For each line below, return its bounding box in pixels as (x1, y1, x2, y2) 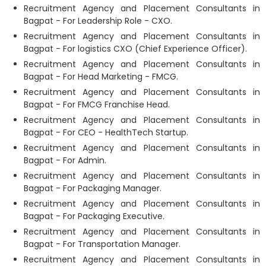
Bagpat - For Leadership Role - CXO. (24, 15, 172, 27)
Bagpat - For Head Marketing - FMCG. (24, 71, 178, 83)
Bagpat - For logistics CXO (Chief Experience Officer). (24, 43, 247, 55)
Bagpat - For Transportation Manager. (24, 238, 180, 250)
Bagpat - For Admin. (24, 154, 106, 166)
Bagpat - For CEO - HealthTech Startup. (24, 126, 188, 138)
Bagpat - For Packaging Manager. (24, 182, 161, 194)
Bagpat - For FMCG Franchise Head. (24, 99, 170, 110)
